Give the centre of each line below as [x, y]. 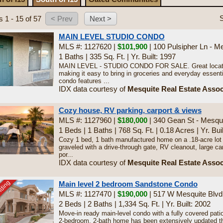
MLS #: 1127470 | [88, 194]
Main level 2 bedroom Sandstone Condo [128, 184]
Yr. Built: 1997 [153, 56]
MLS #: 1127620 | [88, 47]
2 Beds [70, 204]
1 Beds [70, 130]
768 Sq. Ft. [136, 130]
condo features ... [84, 81]
